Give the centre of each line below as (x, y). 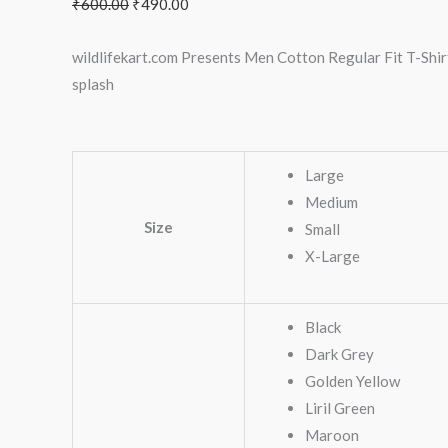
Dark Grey (339, 354)
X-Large (332, 256)
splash (93, 83)
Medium (331, 202)
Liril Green (340, 408)
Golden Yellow (352, 381)
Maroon (332, 435)
